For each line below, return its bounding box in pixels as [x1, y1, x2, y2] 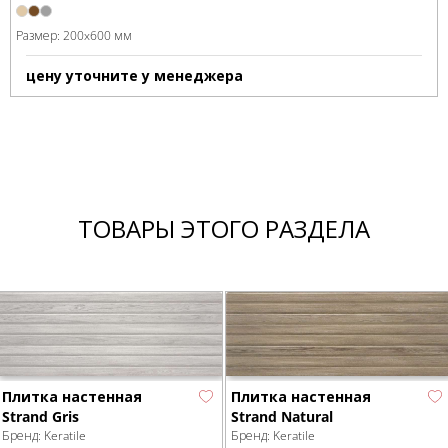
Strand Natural [231, 406, 333, 426]
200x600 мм [63, 27, 132, 45]
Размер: [16, 27, 63, 45]
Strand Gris [2, 406, 79, 426]
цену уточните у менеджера [26, 66, 243, 86]
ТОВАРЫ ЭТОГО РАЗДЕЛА [78, 212, 370, 246]
